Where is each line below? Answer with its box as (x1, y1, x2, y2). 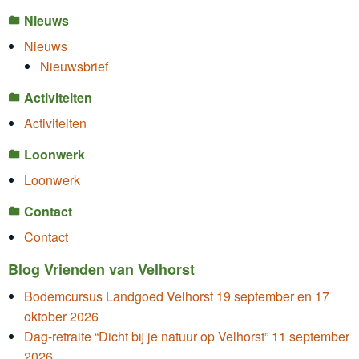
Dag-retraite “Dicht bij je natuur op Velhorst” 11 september (24, 326, 349, 345)
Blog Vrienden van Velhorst (8, 258, 195, 280)
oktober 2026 (24, 306, 99, 325)
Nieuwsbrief (40, 56, 108, 75)
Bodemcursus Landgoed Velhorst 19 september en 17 (24, 286, 329, 305)
